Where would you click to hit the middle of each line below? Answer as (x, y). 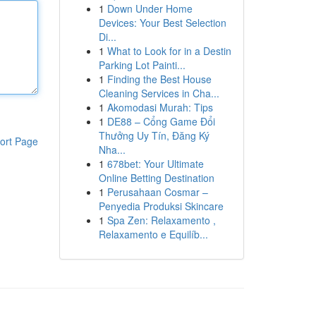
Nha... (112, 150)
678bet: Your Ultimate (155, 164)
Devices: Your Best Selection (162, 23)
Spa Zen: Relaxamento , (161, 220)
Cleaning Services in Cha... (159, 93)
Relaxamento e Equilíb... (153, 234)
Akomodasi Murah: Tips (160, 107)
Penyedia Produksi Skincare (161, 206)
